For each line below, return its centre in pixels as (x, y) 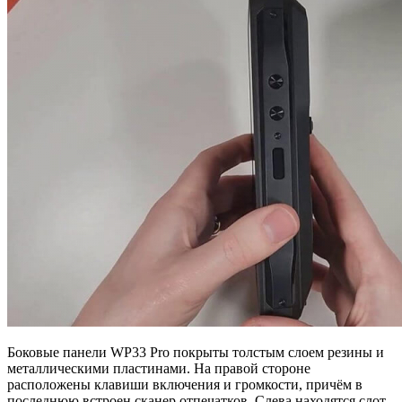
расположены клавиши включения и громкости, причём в (185, 385)
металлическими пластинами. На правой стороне (159, 369)
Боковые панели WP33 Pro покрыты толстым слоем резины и (196, 353)
